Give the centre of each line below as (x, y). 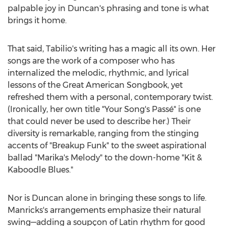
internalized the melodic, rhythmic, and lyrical (98, 73)
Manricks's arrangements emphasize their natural (104, 210)
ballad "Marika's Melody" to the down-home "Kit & (105, 158)
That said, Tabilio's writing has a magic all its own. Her (111, 49)
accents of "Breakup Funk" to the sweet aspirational (107, 146)
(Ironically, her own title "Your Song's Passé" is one (104, 109)
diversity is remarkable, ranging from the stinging (103, 133)
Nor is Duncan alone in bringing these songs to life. (107, 198)
